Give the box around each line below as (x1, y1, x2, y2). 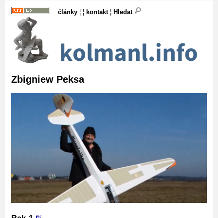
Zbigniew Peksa (11, 73, 84, 85)
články (58, 8, 77, 16)
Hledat (113, 8, 134, 16)
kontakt (86, 8, 108, 16)
